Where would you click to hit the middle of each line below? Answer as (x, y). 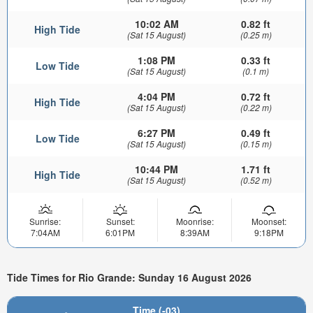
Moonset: (269, 221)
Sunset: (120, 221)
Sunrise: (45, 221)
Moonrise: (195, 221)
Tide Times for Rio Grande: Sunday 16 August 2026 (129, 278)
